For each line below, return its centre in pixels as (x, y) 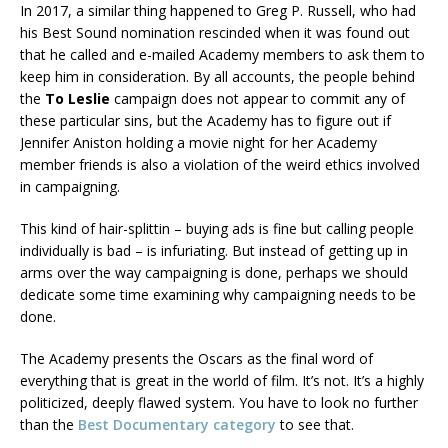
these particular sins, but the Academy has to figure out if (205, 120)
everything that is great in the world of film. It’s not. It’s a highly (222, 380)
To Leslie (79, 98)
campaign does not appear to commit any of (259, 98)
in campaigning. (70, 186)
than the (49, 424)
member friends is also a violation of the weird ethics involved (220, 164)
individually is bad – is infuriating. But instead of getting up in (214, 250)
